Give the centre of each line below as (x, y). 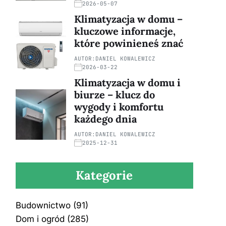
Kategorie (104, 176)
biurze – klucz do (114, 95)
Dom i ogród (40, 219)
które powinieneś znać (128, 43)
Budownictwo (43, 206)
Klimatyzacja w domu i (127, 83)
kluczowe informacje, (125, 31)
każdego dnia (105, 119)
